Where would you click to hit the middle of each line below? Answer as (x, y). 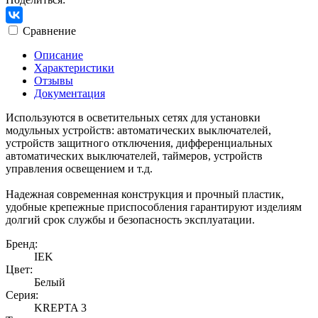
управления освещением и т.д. (79, 168)
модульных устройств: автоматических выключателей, (138, 130)
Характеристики (74, 67)
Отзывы (54, 80)
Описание (59, 55)
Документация (70, 93)
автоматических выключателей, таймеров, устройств (134, 155)
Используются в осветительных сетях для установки (133, 117)
